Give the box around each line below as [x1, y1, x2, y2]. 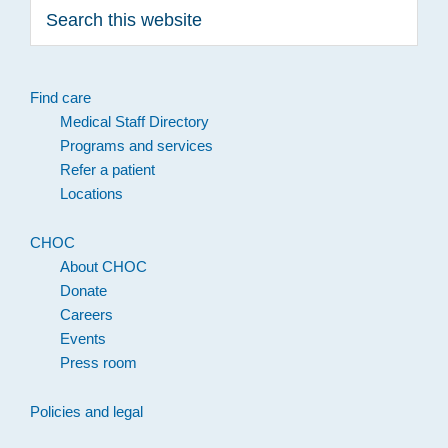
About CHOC [60, 258, 147, 276]
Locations [60, 185, 123, 203]
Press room [60, 354, 137, 372]
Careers [60, 306, 113, 324]
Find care [30, 89, 91, 107]
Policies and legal [30, 403, 143, 421]
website [29, 44, 79, 62]
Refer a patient [60, 161, 155, 179]
